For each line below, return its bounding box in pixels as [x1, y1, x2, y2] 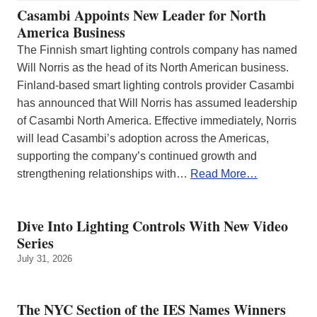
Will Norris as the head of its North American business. [17, 61, 289, 74]
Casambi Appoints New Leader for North [17, 4, 266, 25]
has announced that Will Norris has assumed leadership [17, 96, 297, 109]
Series [17, 232, 54, 253]
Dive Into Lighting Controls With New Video [17, 215, 288, 236]
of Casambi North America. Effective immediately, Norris [17, 114, 296, 127]
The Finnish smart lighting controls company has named [17, 43, 297, 56]
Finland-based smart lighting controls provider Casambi [17, 79, 294, 91]
